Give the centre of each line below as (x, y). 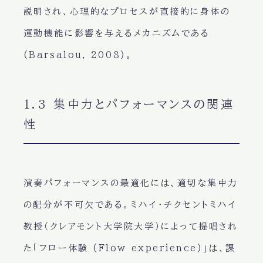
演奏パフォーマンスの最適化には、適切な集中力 (131, 183)
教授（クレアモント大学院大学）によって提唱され (131, 227)
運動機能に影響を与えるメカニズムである (117, 33)
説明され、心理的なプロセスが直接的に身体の (127, 12)
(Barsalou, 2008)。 (78, 55)
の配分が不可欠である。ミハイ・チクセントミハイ (130, 205)
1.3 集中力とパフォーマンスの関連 (129, 104)
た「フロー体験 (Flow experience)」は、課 (129, 248)
